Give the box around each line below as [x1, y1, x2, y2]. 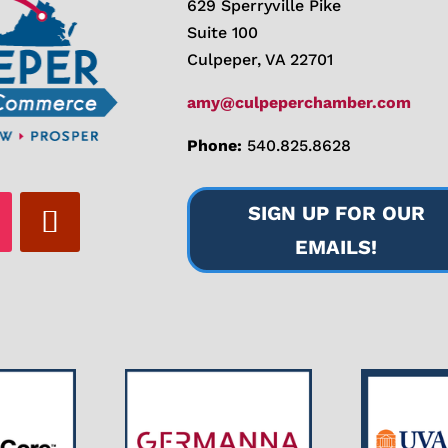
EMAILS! [295, 235, 378, 260]
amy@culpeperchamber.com [187, 93, 412, 113]
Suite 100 [187, 23, 259, 43]
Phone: [187, 136, 243, 156]
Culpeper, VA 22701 [187, 50, 334, 70]
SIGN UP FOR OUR [247, 201, 425, 226]
